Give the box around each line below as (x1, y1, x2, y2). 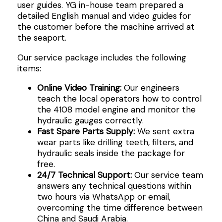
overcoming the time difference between (37, 202, 203, 213)
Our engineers (121, 82, 179, 93)
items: (17, 62, 41, 74)
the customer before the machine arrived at (17, 21, 195, 33)
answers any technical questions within (37, 180, 191, 191)
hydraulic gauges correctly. (37, 114, 144, 126)
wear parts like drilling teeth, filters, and (37, 136, 193, 148)
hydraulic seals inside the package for (37, 147, 185, 159)
